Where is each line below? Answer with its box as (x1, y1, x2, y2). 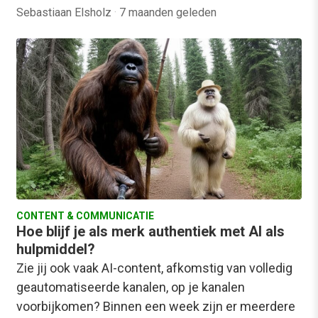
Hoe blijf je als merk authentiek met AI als (16, 222, 285, 240)
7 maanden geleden (119, 6, 216, 20)
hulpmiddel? (16, 240, 95, 258)
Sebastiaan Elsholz (16, 6, 114, 20)
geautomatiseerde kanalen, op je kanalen (16, 279, 245, 295)
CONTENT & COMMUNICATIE (16, 209, 154, 221)
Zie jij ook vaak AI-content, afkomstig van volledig (16, 260, 292, 275)
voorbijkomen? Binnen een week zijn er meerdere (16, 298, 295, 314)
